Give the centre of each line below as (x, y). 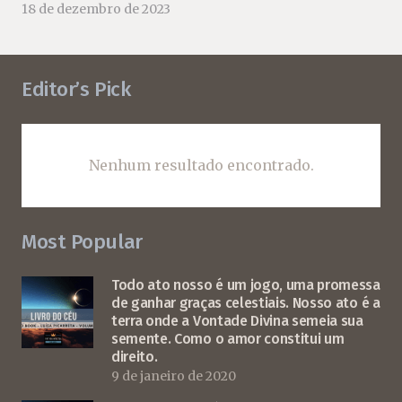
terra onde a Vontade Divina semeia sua (237, 320)
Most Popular (82, 241)
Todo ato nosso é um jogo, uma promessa (246, 284)
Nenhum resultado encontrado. (201, 165)
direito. (135, 356)
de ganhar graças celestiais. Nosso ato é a (246, 302)
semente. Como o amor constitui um (228, 338)
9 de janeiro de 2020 (174, 376)
